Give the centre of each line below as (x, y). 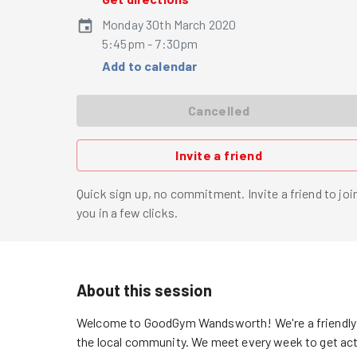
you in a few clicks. (127, 212)
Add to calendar (150, 66)
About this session (144, 290)
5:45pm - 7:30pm (150, 43)
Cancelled (219, 110)
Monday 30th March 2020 (169, 24)
